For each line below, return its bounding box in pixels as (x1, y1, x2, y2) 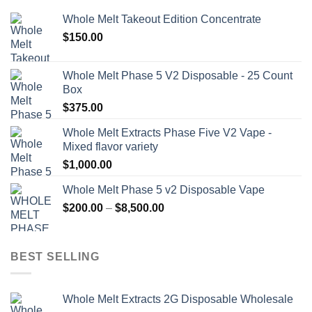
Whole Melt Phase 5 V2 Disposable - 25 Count (63, 69, 292, 81)
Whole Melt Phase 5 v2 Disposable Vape (63, 183, 265, 196)
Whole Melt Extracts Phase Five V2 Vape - (63, 126, 272, 139)
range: (164, 215, 195, 228)
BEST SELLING (10, 250, 100, 263)
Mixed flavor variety (63, 140, 158, 153)
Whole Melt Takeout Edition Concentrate (63, 13, 261, 25)
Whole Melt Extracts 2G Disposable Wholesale (63, 293, 293, 306)
